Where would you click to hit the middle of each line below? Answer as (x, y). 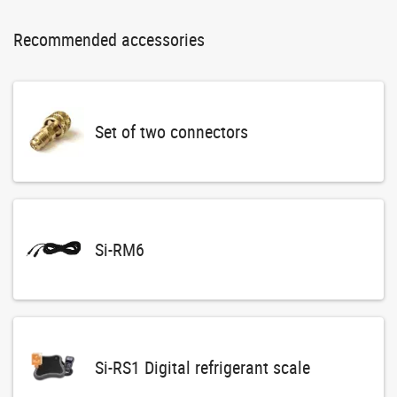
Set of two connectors (171, 131)
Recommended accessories (109, 40)
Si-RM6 (119, 249)
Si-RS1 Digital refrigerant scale (202, 367)
